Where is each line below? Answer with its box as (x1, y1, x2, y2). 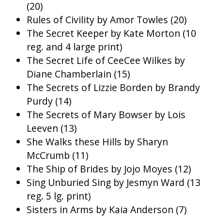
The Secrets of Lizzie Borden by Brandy (27, 81, 200, 94)
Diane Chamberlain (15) (27, 67, 130, 81)
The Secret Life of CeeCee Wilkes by (27, 54, 185, 67)
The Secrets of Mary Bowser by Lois (27, 108, 186, 122)
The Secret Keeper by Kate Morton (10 (27, 27, 196, 40)
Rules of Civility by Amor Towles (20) (27, 13, 186, 27)
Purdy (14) (27, 94, 71, 108)
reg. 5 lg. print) (27, 189, 91, 203)
